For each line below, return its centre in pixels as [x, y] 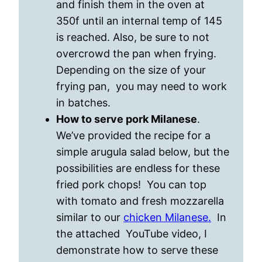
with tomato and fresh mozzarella [140, 201]
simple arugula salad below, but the [143, 152]
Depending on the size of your [131, 70]
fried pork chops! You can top [131, 185]
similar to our [90, 217]
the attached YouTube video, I [132, 234]
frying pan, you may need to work [142, 86]
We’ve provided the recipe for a [133, 135]
